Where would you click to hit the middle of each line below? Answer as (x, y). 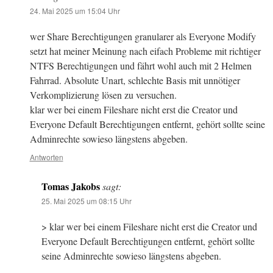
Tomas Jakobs (71, 186)
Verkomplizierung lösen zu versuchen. (103, 95)
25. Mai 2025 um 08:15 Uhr (87, 201)
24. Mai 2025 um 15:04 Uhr (75, 11)
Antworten (46, 157)
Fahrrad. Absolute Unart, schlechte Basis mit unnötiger (135, 80)
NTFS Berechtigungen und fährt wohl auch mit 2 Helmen (140, 66)
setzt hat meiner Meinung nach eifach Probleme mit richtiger (145, 51)
